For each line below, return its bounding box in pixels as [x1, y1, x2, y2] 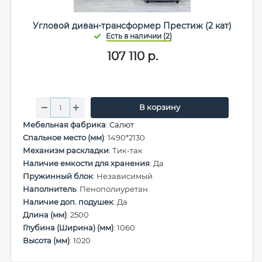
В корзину [139, 102, 180, 112]
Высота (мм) [23, 236, 70, 245]
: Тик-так [109, 146, 143, 155]
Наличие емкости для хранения [23, 158, 150, 168]
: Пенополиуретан [76, 184, 148, 194]
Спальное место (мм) [23, 133, 104, 142]
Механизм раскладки [23, 146, 109, 155]
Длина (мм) [23, 210, 67, 219]
